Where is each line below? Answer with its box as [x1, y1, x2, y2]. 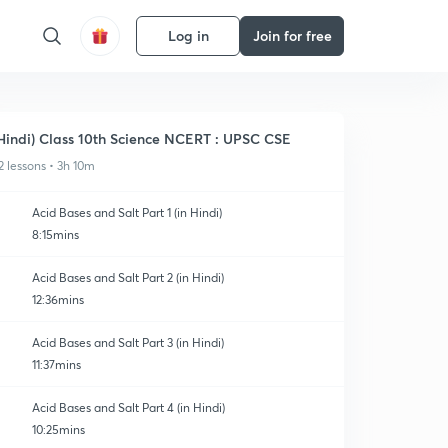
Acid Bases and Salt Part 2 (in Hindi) [32, 270, 224, 285]
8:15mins [32, 227, 79, 242]
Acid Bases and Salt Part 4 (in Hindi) [32, 400, 225, 415]
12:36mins [32, 292, 84, 307]
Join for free [252, 26, 332, 45]
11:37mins [32, 357, 81, 372]
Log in [167, 26, 209, 45]
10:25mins [32, 422, 85, 437]
